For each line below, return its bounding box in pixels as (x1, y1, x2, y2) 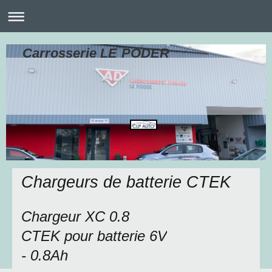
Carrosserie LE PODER (22, 46, 169, 61)
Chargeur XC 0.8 (21, 208, 129, 225)
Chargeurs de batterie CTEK (21, 173, 231, 192)
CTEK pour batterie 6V (21, 228, 167, 245)
